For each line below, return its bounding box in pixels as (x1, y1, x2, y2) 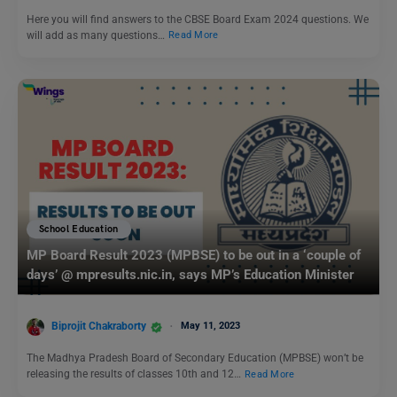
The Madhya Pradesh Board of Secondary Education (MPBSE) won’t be (27, 351, 363, 364)
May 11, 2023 (181, 320, 240, 332)
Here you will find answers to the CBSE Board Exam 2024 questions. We (27, 12, 369, 26)
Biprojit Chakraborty (51, 320, 146, 333)
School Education (39, 223, 119, 236)
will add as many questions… (27, 28, 167, 42)
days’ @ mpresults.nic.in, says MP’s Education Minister (27, 267, 358, 284)
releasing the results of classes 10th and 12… (27, 367, 244, 380)
